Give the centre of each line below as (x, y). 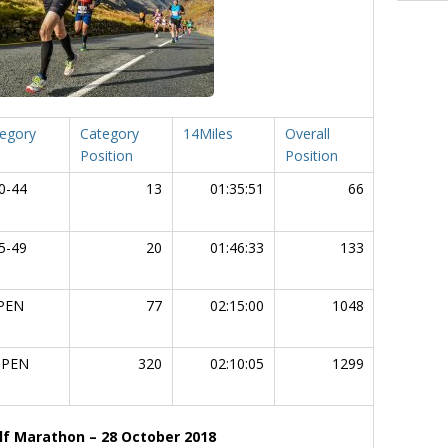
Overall (307, 133)
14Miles (208, 133)
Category (109, 133)
